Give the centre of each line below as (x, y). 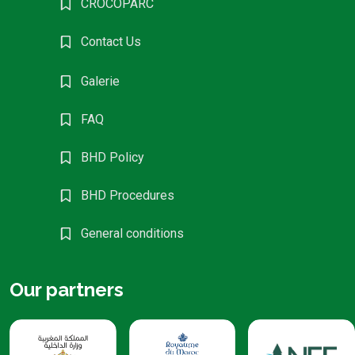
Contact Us (111, 41)
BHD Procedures (128, 195)
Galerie (101, 81)
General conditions (133, 233)
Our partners (67, 289)
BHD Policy (113, 157)
